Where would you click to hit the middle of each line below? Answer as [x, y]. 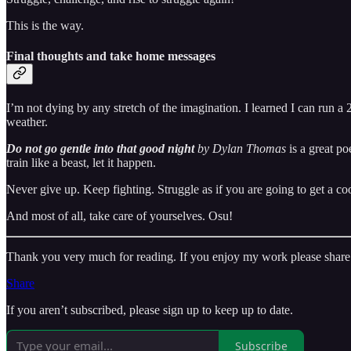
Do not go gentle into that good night [102, 149]
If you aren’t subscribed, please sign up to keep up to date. [150, 310]
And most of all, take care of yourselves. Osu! [119, 216]
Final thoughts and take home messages [111, 56]
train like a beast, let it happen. [81, 163]
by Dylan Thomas [242, 149]
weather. [27, 122]
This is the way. [45, 25]
